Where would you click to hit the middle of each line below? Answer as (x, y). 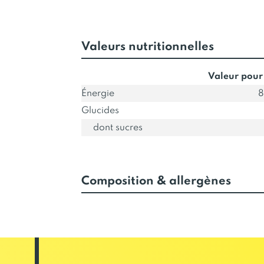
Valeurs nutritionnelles (147, 47)
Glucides (100, 111)
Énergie (98, 94)
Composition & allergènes (156, 181)
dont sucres (118, 128)
